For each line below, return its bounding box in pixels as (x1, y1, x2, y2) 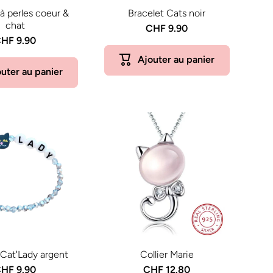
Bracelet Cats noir (128, 7, 206, 19)
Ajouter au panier (137, 54, 214, 66)
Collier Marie (140, 248, 194, 260)
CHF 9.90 (146, 22, 188, 34)
